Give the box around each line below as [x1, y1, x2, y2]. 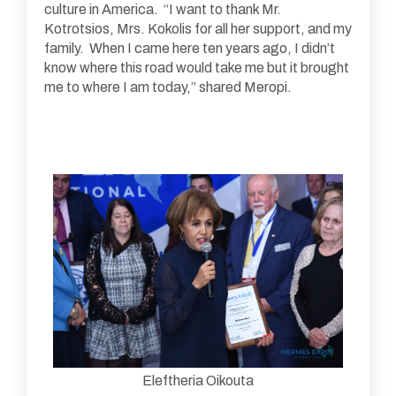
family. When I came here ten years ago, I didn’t [44, 40, 335, 56]
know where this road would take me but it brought [44, 59, 349, 75]
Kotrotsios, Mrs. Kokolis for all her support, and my [44, 20, 352, 36]
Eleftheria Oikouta [141, 372, 254, 388]
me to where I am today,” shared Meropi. [44, 79, 292, 95]
